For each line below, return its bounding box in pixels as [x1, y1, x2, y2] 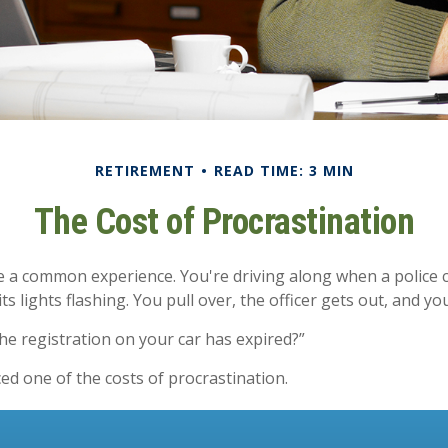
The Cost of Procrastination [33, 201, 415, 243]
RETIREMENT [94, 161, 195, 180]
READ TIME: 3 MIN [213, 161, 354, 180]
